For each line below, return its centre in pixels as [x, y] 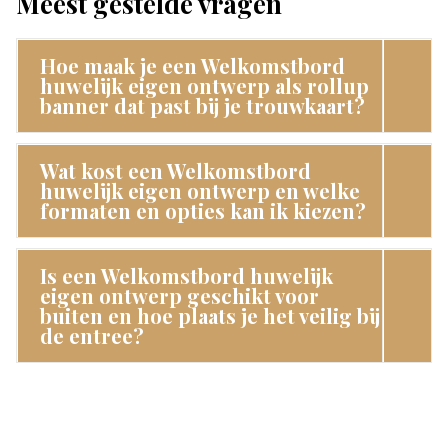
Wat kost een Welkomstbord [176, 171]
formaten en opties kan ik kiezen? [203, 211]
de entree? [92, 336]
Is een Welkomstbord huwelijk [187, 276]
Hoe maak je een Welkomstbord [193, 66]
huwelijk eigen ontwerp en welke [200, 191]
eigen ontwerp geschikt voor [180, 296]
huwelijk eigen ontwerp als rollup [205, 86]
